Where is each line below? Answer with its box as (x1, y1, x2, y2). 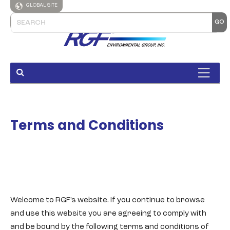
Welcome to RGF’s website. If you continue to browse (10, 197, 205, 204)
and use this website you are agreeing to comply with (10, 210, 206, 218)
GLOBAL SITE (25, 3, 57, 8)
